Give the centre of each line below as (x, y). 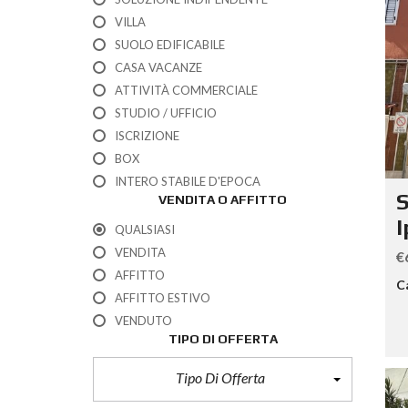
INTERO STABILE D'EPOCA (188, 181)
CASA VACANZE (158, 67)
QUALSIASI (145, 229)
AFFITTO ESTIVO (163, 298)
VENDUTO (143, 321)
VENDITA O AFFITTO (223, 199)
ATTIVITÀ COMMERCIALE (186, 90)
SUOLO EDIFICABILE (170, 45)
